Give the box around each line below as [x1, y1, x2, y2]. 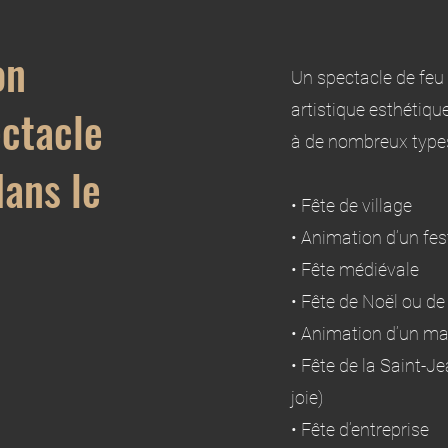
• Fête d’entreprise [291, 419, 430, 440]
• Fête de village [291, 195, 413, 216]
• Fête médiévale [291, 259, 420, 280]
